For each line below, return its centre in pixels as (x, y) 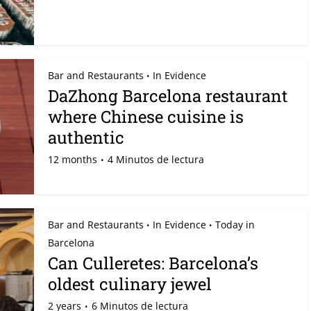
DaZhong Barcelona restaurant (168, 96)
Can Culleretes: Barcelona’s (153, 263)
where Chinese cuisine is (146, 117)
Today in (235, 225)
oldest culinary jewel (130, 284)
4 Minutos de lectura (156, 159)
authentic (86, 137)
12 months (73, 159)
